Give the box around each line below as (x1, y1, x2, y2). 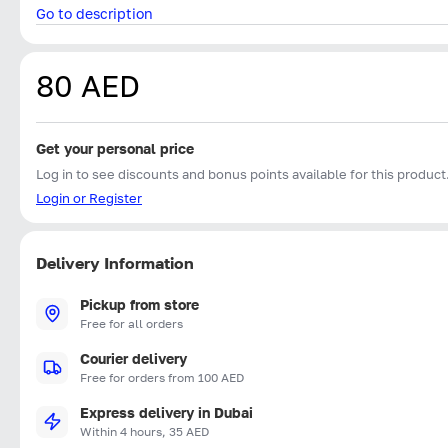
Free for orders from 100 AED (80, 369, 244, 385)
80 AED (36, 67, 140, 104)
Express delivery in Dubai (80, 403, 253, 421)
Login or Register (36, 189, 142, 206)
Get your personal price (36, 139, 194, 157)
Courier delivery (80, 349, 187, 367)
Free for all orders (80, 315, 183, 331)
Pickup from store (80, 295, 199, 313)
